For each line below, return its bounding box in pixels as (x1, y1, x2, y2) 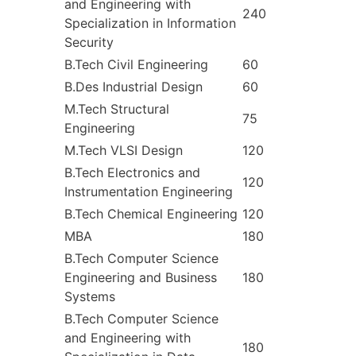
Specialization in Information (64, 14, 236, 31)
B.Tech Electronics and (64, 164, 200, 180)
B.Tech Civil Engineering (64, 56, 208, 72)
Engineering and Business (64, 269, 217, 285)
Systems (64, 288, 115, 304)
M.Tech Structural (64, 100, 169, 117)
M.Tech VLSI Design (64, 141, 183, 158)
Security (64, 33, 114, 50)
